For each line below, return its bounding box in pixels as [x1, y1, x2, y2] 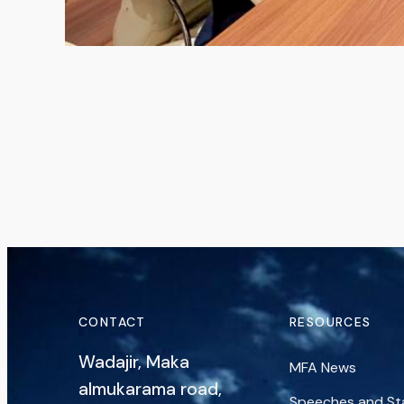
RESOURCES [289, 313, 372, 330]
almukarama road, [78, 378, 222, 401]
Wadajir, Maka [78, 351, 189, 374]
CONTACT [78, 313, 146, 330]
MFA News [289, 357, 356, 377]
